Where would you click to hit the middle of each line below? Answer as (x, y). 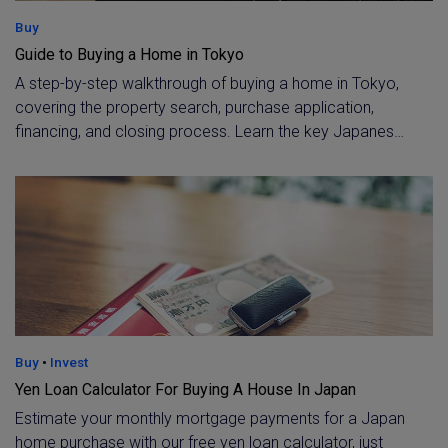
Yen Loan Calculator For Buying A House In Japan (185, 389)
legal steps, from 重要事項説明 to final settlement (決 (201, 155)
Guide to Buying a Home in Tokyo (129, 54)
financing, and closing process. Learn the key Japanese (209, 131)
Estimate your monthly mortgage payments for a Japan (210, 418)
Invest (69, 362)
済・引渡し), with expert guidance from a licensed (190, 179)
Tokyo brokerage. (77, 203)
